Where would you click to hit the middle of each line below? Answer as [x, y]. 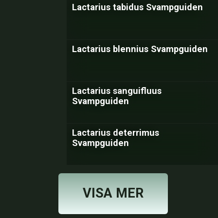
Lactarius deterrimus [116, 133]
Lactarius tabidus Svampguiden [137, 7]
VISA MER [113, 193]
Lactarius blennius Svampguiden [140, 49]
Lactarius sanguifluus [117, 91]
